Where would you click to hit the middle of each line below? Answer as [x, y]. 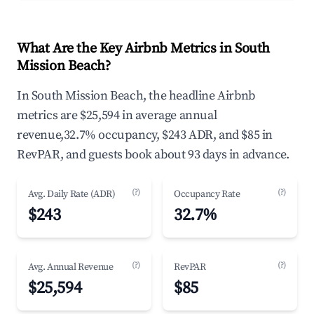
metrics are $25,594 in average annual [117, 115]
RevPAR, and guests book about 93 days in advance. [153, 155]
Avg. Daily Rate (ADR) [72, 194]
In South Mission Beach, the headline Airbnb [136, 96]
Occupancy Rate [207, 194]
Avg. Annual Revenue [71, 267]
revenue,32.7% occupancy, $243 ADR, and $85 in [145, 135]
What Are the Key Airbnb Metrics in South [144, 49]
